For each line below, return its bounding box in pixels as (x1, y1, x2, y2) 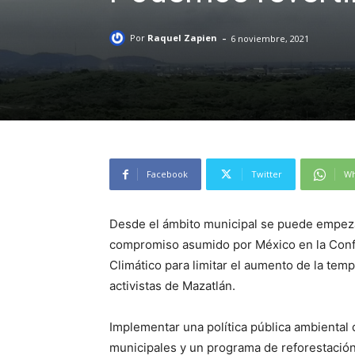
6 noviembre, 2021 (231, 32, 309, 44)
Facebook (147, 168, 188, 180)
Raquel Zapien (147, 32, 217, 44)
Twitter (251, 168, 282, 180)
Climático (109, 258, 162, 273)
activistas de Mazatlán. (109, 278, 235, 293)
